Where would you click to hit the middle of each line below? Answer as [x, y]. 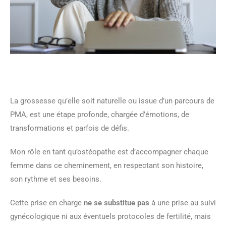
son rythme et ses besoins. [56, 179]
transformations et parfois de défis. [71, 128]
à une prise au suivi [183, 203]
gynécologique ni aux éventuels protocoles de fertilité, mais [110, 216]
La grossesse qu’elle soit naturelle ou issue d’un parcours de [112, 101]
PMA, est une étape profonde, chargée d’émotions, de [100, 114]
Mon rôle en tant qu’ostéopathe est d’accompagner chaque [109, 152]
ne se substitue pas [117, 203]
